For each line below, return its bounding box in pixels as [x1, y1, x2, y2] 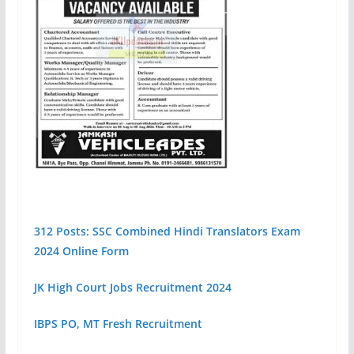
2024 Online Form [33, 243, 129, 258]
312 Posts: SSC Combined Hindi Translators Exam [33, 223, 300, 239]
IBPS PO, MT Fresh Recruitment [33, 315, 202, 331]
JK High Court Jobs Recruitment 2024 [33, 279, 232, 295]
